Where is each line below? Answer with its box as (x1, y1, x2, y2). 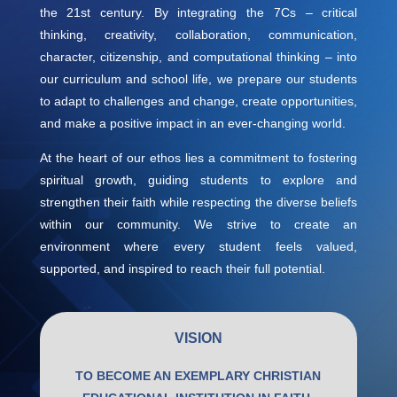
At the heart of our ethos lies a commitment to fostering (39, 150, 358, 165)
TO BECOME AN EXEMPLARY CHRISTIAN (75, 368, 322, 383)
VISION (174, 330, 222, 346)
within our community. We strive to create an (39, 216, 358, 231)
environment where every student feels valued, (39, 238, 358, 253)
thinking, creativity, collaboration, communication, (39, 27, 358, 42)
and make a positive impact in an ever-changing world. (39, 115, 346, 130)
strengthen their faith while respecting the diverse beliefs (39, 194, 358, 209)
